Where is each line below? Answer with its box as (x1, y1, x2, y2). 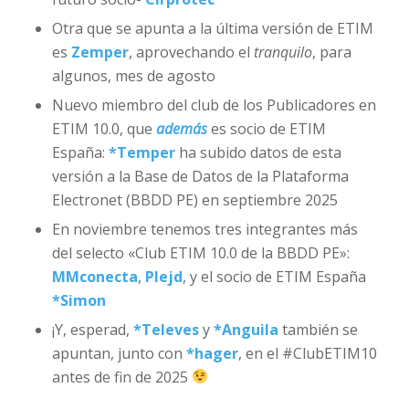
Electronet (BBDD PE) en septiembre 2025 (51, 189, 338, 210)
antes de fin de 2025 (51, 366, 192, 387)
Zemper (70, 41, 129, 62)
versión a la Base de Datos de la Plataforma (51, 165, 349, 186)
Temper (116, 142, 175, 163)
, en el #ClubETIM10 (237, 342, 377, 363)
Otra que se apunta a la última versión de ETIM (51, 17, 373, 38)
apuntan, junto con (51, 342, 186, 363)
